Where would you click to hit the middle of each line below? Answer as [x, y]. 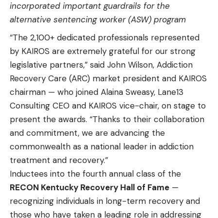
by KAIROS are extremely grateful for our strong [103, 51]
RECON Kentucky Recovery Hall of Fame [90, 187]
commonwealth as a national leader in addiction [102, 146]
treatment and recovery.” [59, 160]
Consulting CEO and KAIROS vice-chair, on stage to [108, 105]
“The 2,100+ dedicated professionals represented [105, 37]
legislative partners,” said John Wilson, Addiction [101, 64]
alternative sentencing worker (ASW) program [98, 20]
